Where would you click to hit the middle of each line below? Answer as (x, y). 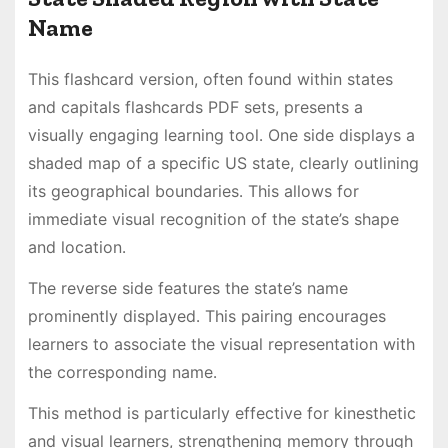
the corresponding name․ (122, 372)
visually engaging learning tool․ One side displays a (221, 135)
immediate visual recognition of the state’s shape (213, 219)
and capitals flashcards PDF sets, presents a (195, 107)
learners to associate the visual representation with (221, 344)
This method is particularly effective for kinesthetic (221, 412)
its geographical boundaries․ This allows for (193, 191)
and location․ (76, 247)
